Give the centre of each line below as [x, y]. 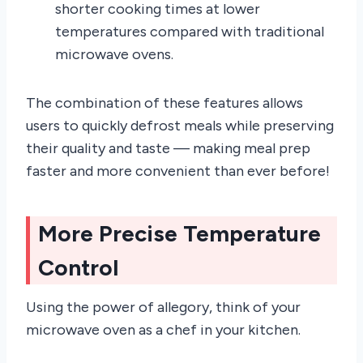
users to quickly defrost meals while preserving [180, 125]
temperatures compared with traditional [190, 31]
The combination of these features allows [164, 102]
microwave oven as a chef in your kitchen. [163, 329]
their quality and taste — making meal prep [168, 148]
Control [78, 267]
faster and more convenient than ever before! [178, 171]
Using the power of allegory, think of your [163, 307]
